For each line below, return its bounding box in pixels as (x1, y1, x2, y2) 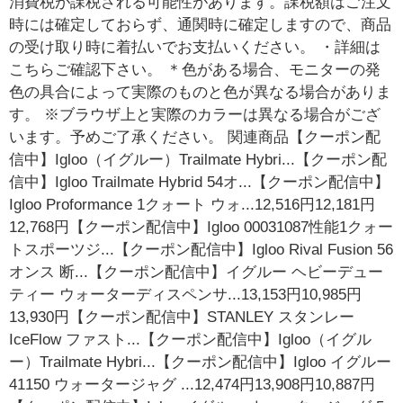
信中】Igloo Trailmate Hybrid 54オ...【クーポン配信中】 (9, 173, 390, 191)
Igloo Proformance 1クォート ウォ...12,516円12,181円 (9, 195, 376, 213)
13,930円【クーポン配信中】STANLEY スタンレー (9, 308, 355, 326)
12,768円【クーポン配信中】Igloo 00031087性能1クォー (9, 218, 394, 236)
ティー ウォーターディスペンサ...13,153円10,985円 (9, 285, 363, 303)
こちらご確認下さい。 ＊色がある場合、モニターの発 (9, 60, 381, 78)
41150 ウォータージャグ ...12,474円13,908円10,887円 (9, 375, 376, 393)
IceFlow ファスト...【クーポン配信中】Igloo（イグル (9, 330, 372, 348)
